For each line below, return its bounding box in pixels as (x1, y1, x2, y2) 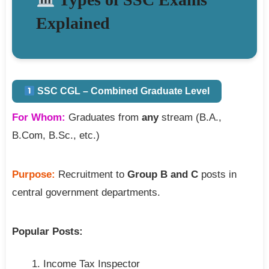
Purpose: (12, 169, 55, 181)
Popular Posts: (12, 226, 83, 238)
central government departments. (12, 187, 160, 199)
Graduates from (65, 112, 142, 124)
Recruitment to (55, 169, 127, 181)
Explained (36, 13, 110, 32)
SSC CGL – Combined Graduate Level (35, 86, 210, 97)
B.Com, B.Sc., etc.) (12, 130, 100, 142)
